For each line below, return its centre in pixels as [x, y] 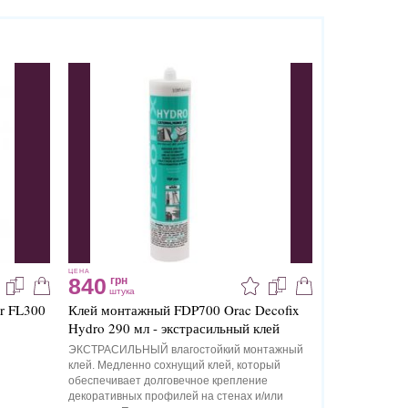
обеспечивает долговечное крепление [168, 381]
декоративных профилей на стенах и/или [175, 397]
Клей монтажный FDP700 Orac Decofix [184, 310]
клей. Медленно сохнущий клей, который [174, 366]
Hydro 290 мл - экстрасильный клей [173, 328]
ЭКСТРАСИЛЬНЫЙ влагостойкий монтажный [185, 350]
